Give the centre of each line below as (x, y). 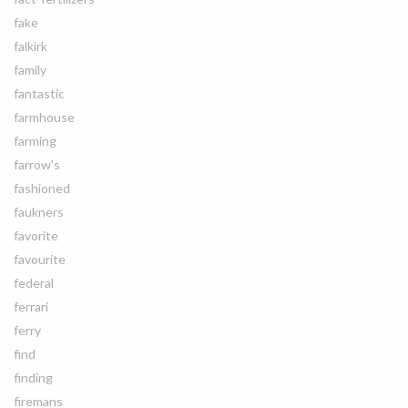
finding (33, 377)
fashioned (42, 188)
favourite (40, 259)
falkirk (31, 46)
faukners (39, 212)
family (30, 70)
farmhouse (44, 117)
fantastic (39, 93)
